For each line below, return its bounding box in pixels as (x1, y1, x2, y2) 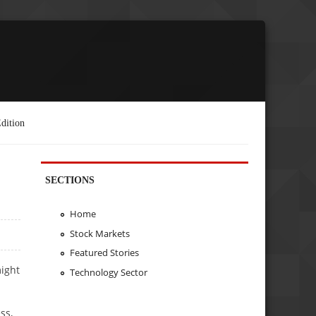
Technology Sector (69, 266, 147, 279)
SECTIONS (45, 174, 95, 186)
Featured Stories (69, 246, 139, 260)
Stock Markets (69, 226, 130, 240)
